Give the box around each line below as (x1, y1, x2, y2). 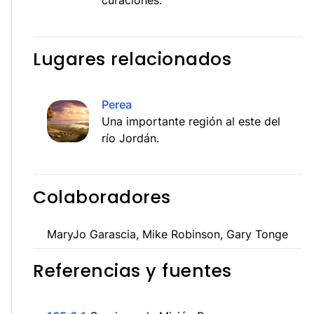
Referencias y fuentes (33, 259, 232, 283)
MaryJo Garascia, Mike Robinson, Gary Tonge (47, 227, 288, 241)
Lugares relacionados (33, 47, 231, 71)
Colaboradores (33, 185, 171, 210)
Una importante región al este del (102, 114, 280, 128)
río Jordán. (102, 131, 159, 145)
